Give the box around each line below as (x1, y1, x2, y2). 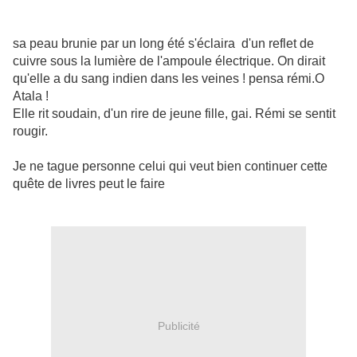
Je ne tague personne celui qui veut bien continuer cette (13, 159, 328, 174)
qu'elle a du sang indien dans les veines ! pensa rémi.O (13, 72, 324, 86)
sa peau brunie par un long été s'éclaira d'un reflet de (13, 37, 314, 51)
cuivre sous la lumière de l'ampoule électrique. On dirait (13, 54, 325, 69)
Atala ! (13, 89, 49, 104)
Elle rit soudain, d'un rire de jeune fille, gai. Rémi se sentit (13, 107, 335, 121)
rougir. (13, 124, 48, 139)
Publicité (157, 319, 200, 332)
